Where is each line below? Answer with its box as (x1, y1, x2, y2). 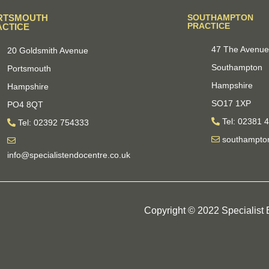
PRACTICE (187, 20, 231, 31)
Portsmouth (7, 63, 51, 73)
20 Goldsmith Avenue (7, 45, 88, 55)
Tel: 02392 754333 (18, 117, 89, 127)
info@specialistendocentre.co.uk (7, 150, 130, 160)
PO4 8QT (7, 99, 43, 109)
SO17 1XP (211, 98, 252, 108)
